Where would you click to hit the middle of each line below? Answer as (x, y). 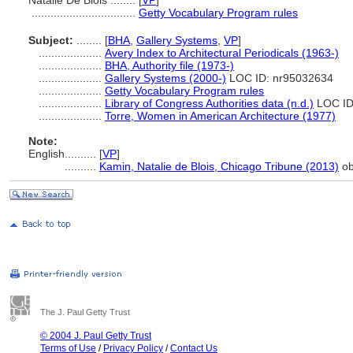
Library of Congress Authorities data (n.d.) (209, 103)
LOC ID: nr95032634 (280, 78)
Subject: (51, 40)
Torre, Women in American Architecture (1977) (220, 116)
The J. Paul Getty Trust (85, 312)
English (46, 154)
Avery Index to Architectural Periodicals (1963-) (222, 53)
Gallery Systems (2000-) (165, 78)
